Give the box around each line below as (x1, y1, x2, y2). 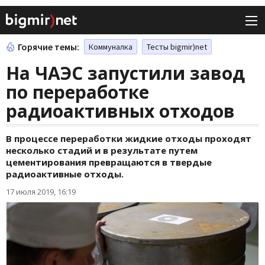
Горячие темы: (18, 41, 79, 53)
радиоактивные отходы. (6, 168, 124, 180)
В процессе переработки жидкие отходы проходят (6, 132, 251, 145)
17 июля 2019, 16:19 (6, 186, 76, 198)
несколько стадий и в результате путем (6, 144, 198, 157)
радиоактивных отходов (6, 99, 235, 124)
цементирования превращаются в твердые (6, 156, 212, 169)
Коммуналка (89, 41, 132, 53)
